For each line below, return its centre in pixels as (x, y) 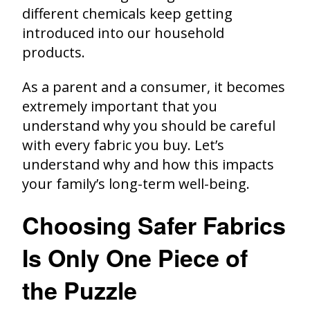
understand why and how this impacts (148, 164)
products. (54, 52)
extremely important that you (120, 106)
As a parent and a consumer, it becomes (154, 86)
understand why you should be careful (149, 125)
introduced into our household (123, 33)
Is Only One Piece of (135, 257)
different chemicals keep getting (127, 13)
